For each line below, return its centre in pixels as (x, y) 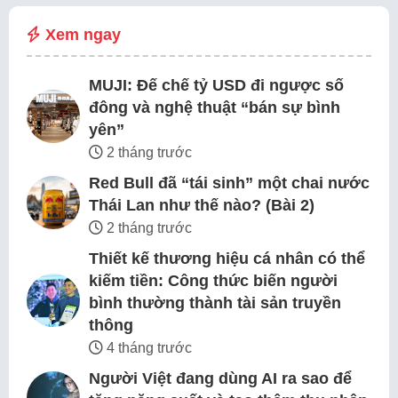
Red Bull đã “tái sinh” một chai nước (229, 183)
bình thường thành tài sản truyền (215, 303)
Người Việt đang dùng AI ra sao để (220, 379)
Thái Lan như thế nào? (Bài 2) (202, 206)
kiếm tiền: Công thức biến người (213, 281)
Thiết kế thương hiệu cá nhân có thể (227, 259)
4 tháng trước (147, 348)
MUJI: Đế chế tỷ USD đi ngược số (216, 86)
